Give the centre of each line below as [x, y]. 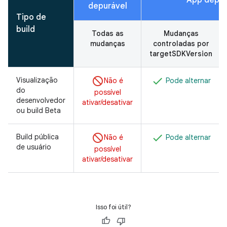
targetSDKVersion [181, 53]
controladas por [181, 43]
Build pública [37, 137]
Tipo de [31, 17]
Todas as [107, 33]
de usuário [34, 147]
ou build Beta [39, 110]
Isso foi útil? [113, 207]
